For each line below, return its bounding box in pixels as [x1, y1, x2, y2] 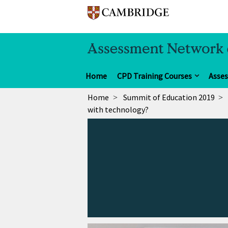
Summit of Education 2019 [123, 92, 215, 102]
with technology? [88, 104, 149, 115]
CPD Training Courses [117, 70, 192, 81]
